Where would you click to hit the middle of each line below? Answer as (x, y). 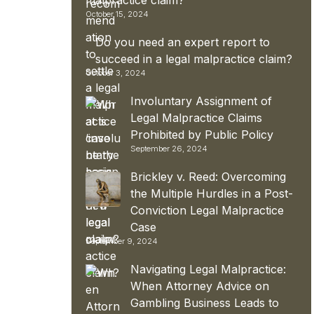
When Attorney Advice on (200, 286)
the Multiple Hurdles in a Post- (212, 193)
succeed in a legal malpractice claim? (194, 59)
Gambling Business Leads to (205, 302)
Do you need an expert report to (183, 42)
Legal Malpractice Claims (196, 117)
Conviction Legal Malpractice (207, 210)
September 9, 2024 (122, 241)
